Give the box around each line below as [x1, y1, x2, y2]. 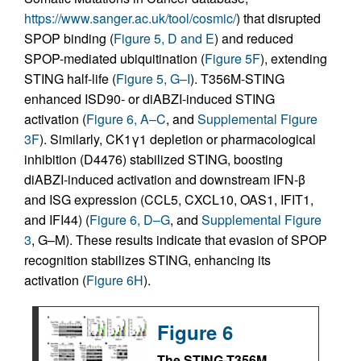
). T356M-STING [190, 68, 284, 88]
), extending [260, 48, 327, 68]
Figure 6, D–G [89, 210, 170, 229]
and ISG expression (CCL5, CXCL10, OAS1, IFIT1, [24, 189, 313, 209]
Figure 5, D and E [114, 28, 214, 48]
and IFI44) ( [24, 210, 89, 229]
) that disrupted [236, 8, 321, 27]
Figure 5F [205, 48, 260, 68]
